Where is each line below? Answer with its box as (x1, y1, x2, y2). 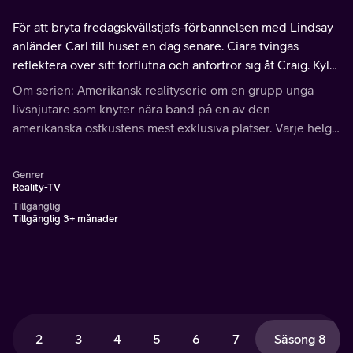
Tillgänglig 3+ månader (13, 213, 118, 225)
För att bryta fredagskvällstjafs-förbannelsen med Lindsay (13, 20, 333, 34)
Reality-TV (13, 181, 61, 193)
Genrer (13, 169, 44, 180)
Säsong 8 (274, 332, 326, 346)
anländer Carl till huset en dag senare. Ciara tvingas (13, 39, 299, 53)
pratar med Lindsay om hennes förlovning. (13, 76, 248, 91)
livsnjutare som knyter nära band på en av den (13, 102, 270, 116)
